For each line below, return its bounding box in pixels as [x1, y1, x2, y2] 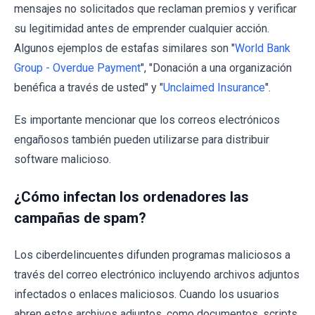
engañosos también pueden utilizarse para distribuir [14, 133, 269, 147]
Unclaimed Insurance [163, 81, 265, 95]
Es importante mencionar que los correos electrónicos [14, 113, 280, 127]
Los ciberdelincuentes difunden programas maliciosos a [14, 248, 290, 262]
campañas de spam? [14, 210, 146, 227]
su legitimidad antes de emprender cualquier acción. [14, 22, 269, 36]
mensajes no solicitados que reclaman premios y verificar [14, 2, 297, 16]
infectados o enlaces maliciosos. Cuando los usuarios [14, 288, 279, 302]
